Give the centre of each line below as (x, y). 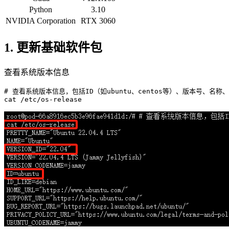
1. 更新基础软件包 (53, 47)
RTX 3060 (98, 20)
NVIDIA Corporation (41, 20)
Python (41, 9)
